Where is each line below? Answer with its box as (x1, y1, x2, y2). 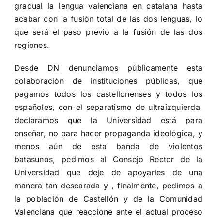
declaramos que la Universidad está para (15, 115, 202, 125)
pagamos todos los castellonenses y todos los (15, 89, 202, 99)
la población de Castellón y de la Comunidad (15, 193, 202, 203)
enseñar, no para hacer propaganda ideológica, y (15, 128, 202, 138)
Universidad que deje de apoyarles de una (15, 167, 202, 177)
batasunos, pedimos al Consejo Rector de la (15, 154, 202, 164)
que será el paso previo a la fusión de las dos (15, 27, 202, 37)
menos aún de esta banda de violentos (15, 141, 202, 151)
